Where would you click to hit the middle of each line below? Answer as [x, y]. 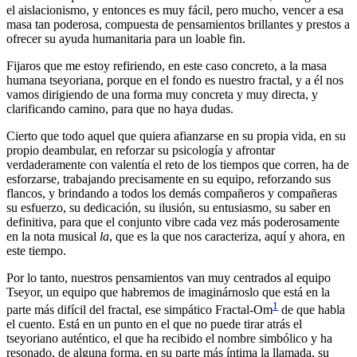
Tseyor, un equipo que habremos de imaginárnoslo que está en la [168, 292]
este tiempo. [36, 250]
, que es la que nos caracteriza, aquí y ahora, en [227, 236]
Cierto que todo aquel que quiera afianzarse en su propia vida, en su [176, 135]
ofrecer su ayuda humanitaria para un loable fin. [126, 38]
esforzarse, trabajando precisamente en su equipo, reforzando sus [169, 178]
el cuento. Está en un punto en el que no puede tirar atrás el [154, 324]
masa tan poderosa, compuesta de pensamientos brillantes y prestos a [178, 24]
